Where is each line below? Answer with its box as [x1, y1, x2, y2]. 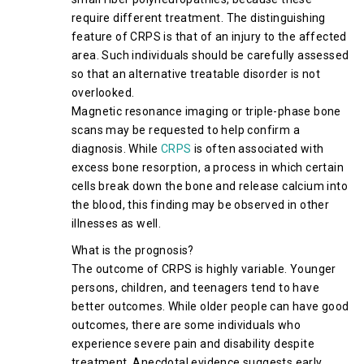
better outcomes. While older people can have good [71, 300, 349, 313]
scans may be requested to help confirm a [71, 123, 300, 136]
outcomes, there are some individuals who [71, 318, 301, 331]
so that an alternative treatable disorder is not [71, 67, 321, 80]
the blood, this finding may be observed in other [71, 198, 330, 211]
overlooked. [71, 86, 135, 99]
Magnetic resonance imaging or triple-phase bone [71, 105, 341, 118]
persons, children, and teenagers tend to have [71, 281, 319, 294]
